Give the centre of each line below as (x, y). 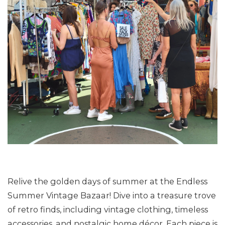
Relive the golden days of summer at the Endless (107, 181)
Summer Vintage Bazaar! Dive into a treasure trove (112, 195)
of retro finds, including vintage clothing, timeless (108, 209)
